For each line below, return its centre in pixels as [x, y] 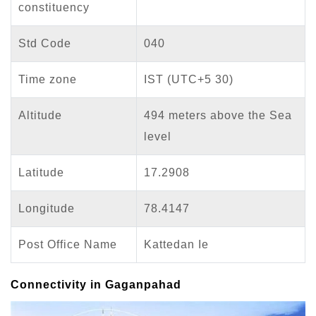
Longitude [47, 208]
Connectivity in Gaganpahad [96, 284]
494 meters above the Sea [218, 115]
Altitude [40, 115]
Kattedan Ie [176, 244]
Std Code [45, 43]
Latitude [41, 172]
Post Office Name [68, 244]
